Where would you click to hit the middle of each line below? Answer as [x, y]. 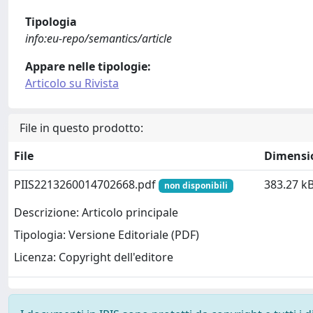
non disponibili [196, 185]
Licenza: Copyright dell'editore [94, 257]
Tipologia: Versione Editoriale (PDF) [107, 235]
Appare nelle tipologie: [88, 66]
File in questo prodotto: [81, 128]
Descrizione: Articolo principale [96, 213]
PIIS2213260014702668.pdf [86, 184]
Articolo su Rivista [72, 83]
